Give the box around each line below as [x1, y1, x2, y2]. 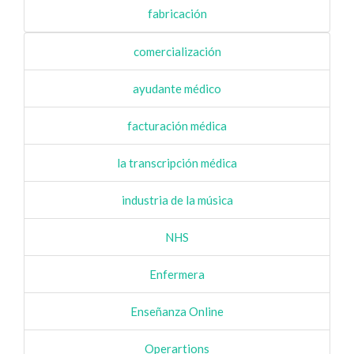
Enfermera [149, 267, 205, 281]
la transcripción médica [117, 156, 237, 170]
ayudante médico [133, 81, 221, 96]
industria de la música [121, 193, 233, 207]
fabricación [147, 6, 207, 21]
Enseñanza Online [130, 304, 224, 318]
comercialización [133, 44, 221, 58]
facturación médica [127, 119, 227, 133]
